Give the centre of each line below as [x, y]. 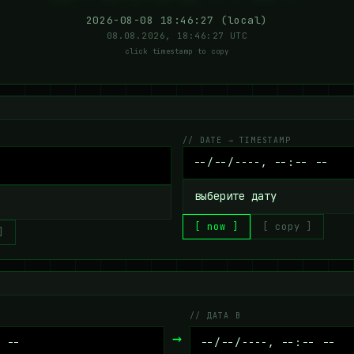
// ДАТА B [215, 316]
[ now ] [217, 226]
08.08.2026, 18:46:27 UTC [177, 36]
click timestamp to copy [177, 51]
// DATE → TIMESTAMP [237, 140]
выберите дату [235, 196]
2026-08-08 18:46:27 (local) [177, 20]
